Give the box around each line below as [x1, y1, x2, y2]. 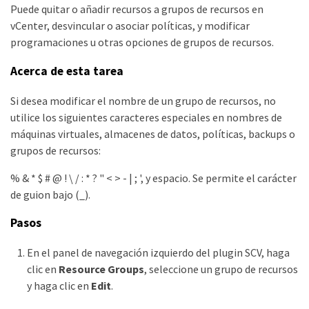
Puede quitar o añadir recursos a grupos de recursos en [10, 2, 263, 17]
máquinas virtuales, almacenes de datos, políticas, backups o [10, 126, 295, 141]
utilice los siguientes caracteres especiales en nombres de [10, 110, 282, 124]
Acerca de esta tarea [10, 63, 123, 79]
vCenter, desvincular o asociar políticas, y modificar [10, 19, 250, 33]
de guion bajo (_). [10, 187, 90, 201]
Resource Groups [59, 261, 144, 276]
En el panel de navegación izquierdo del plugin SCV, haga [27, 245, 290, 259]
